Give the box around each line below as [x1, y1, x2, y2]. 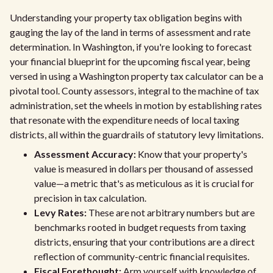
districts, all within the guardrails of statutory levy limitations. [10, 129, 263, 140]
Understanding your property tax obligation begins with [10, 12, 242, 23]
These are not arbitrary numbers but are [87, 207, 255, 218]
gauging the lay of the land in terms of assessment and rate [10, 26, 250, 38]
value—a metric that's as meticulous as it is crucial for [34, 177, 254, 189]
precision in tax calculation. [34, 192, 146, 204]
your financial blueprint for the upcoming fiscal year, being [10, 55, 250, 67]
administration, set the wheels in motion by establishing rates [10, 99, 262, 111]
